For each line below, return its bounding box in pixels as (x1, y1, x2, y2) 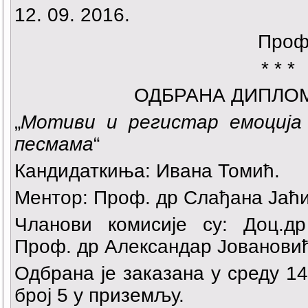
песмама (14, 133, 93, 155)
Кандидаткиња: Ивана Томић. (14, 160, 280, 182)
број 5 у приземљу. (14, 285, 184, 307)
